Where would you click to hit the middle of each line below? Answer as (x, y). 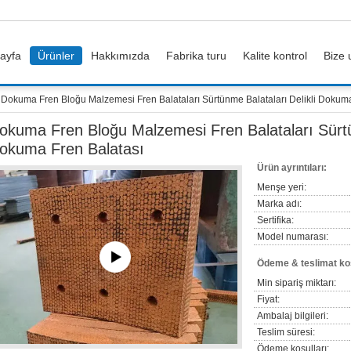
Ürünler (56, 56)
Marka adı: (279, 204)
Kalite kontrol (275, 56)
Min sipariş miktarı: (297, 283)
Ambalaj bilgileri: (293, 316)
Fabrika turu (196, 56)
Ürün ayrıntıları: (292, 168)
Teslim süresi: (286, 332)
